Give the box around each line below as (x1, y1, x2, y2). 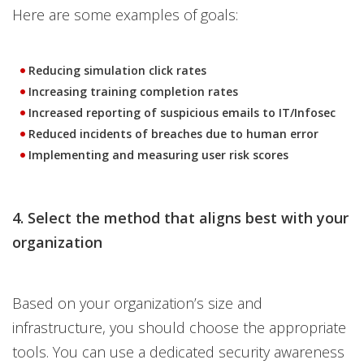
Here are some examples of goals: (12, 5, 238, 24)
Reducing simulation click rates (28, 63, 206, 78)
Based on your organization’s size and (12, 293, 262, 313)
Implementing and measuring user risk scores (28, 147, 288, 162)
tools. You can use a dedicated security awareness (12, 342, 344, 362)
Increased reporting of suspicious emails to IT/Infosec (28, 105, 336, 120)
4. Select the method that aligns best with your (12, 208, 349, 227)
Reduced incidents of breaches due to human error (28, 126, 318, 141)
